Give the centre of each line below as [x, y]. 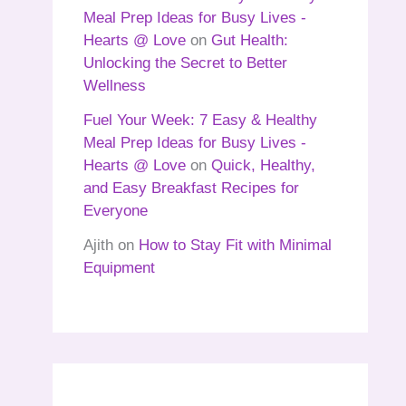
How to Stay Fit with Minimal [235, 245]
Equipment [119, 267]
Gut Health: [250, 41]
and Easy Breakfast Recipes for [191, 188]
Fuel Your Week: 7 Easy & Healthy [200, 120]
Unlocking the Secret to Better [185, 63]
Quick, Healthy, [263, 165]
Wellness [115, 86]
